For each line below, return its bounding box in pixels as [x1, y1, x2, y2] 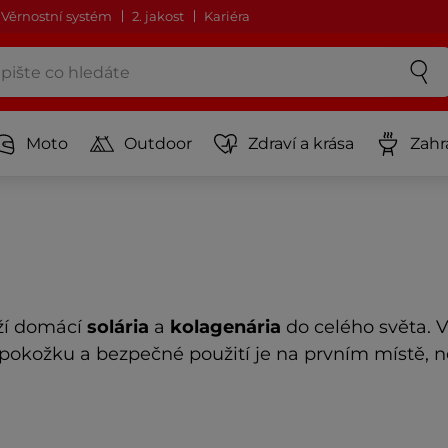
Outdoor [124, 133, 192, 153]
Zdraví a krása [248, 133, 354, 153]
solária [87, 315, 149, 338]
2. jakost [132, 8, 184, 24]
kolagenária [170, 315, 281, 338]
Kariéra [204, 8, 250, 24]
